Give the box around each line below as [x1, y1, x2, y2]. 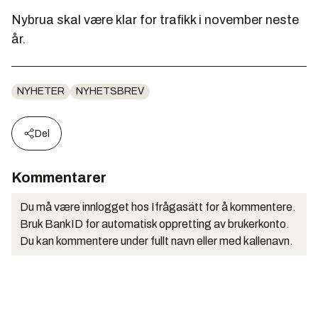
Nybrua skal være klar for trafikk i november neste [11, 13, 299, 28]
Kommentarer [11, 170, 106, 186]
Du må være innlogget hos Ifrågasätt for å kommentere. [20, 201, 296, 214]
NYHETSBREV [76, 86, 144, 97]
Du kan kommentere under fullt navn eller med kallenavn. [20, 235, 293, 248]
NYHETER [17, 86, 65, 97]
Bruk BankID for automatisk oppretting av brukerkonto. [20, 218, 290, 231]
